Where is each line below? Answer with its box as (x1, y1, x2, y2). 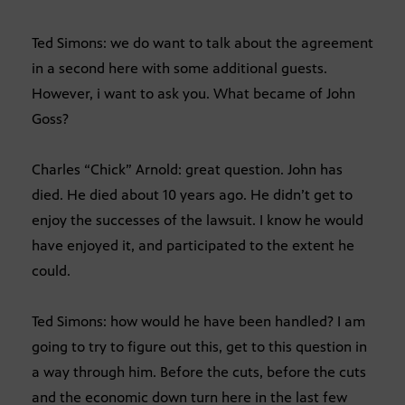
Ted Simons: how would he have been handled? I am (32, 312, 365, 330)
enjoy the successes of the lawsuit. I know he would (32, 211, 363, 229)
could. (32, 261, 71, 279)
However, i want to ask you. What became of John (32, 84, 355, 102)
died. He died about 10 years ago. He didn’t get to (32, 185, 353, 203)
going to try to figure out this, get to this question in (32, 337, 367, 355)
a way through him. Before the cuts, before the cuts (32, 363, 366, 381)
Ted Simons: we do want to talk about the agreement (32, 33, 373, 52)
